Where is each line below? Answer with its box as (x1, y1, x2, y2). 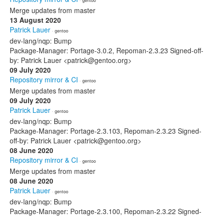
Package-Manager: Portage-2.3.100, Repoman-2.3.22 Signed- (10, 206, 201, 216)
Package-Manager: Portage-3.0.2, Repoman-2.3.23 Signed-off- (10, 46, 203, 55)
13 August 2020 (10, 15, 61, 25)
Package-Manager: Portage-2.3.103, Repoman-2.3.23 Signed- (10, 126, 201, 136)
